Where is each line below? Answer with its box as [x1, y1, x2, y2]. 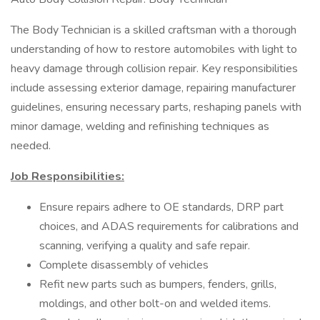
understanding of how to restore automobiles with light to [11, 41, 297, 57]
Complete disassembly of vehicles [39, 257, 209, 273]
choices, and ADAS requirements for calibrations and [39, 219, 299, 234]
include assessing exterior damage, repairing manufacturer [11, 80, 296, 96]
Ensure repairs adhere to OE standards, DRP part [39, 199, 284, 215]
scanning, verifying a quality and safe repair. [39, 238, 250, 254]
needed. [11, 138, 51, 154]
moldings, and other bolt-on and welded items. [39, 296, 271, 311]
